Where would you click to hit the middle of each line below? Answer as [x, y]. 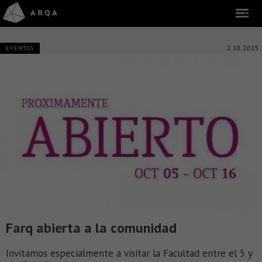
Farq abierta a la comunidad [91, 227]
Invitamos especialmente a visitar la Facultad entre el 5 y [129, 253]
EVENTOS [20, 48]
